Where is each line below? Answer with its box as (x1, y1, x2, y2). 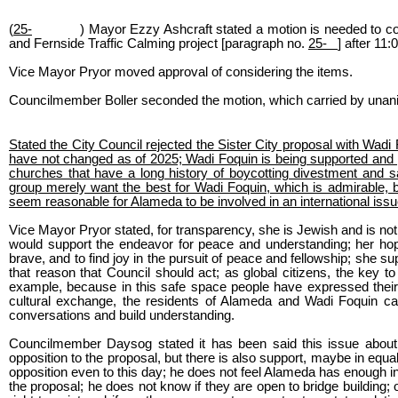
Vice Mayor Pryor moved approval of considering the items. (9, 64, 353, 79)
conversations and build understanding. (9, 307, 235, 322)
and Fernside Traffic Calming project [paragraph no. (9, 36, 308, 51)
